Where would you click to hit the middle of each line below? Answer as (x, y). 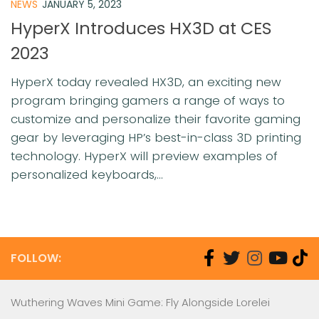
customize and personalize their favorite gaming (156, 119)
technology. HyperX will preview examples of (144, 156)
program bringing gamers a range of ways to (148, 100)
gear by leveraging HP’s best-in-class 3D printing (156, 137)
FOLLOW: (36, 258)
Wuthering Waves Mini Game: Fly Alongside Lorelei (140, 302)
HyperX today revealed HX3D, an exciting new (146, 82)
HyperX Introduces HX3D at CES (141, 28)
